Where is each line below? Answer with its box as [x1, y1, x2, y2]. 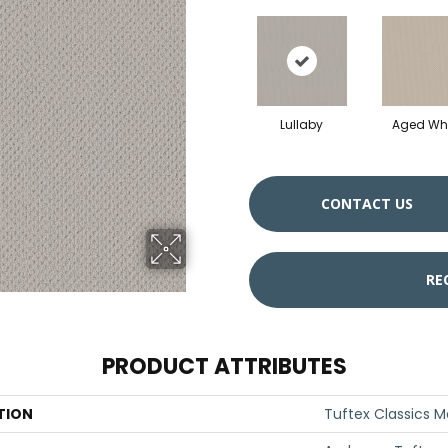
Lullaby [280, 116, 323, 133]
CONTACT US [321, 194, 413, 213]
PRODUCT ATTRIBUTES [101, 351, 347, 382]
